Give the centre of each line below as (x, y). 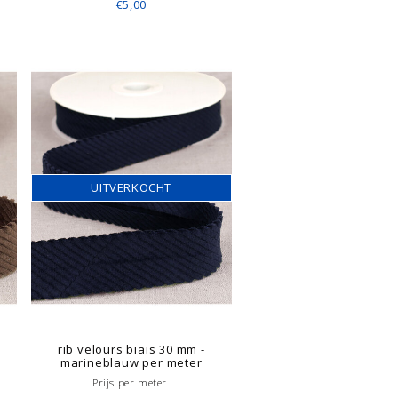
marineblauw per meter (131, 362)
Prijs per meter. (131, 382)
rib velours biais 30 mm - (131, 349)
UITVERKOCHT (131, 188)
